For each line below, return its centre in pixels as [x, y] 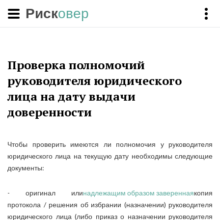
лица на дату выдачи [71, 96]
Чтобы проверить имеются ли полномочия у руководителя [110, 144]
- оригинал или [45, 193]
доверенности [50, 112]
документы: [26, 168]
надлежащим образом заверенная [138, 193]
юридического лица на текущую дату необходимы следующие [110, 156]
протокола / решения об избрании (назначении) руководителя [110, 205]
